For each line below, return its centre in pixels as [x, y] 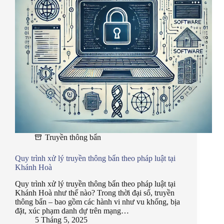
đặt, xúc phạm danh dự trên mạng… [72, 211]
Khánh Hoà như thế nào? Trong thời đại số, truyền [95, 193]
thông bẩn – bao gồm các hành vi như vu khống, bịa [97, 202]
